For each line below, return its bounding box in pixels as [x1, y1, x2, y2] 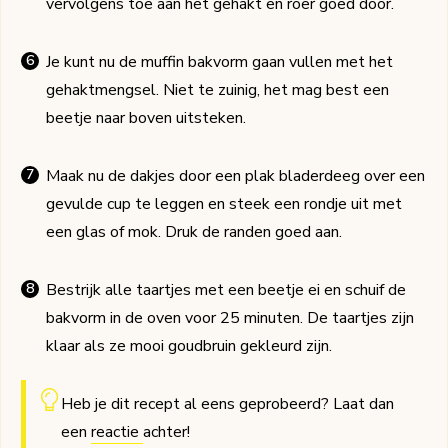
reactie [90, 421, 143, 444]
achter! [142, 421, 190, 444]
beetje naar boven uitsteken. [46, 107, 246, 130]
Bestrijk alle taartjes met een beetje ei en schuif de [46, 279, 406, 302]
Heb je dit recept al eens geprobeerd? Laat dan [60, 393, 394, 416]
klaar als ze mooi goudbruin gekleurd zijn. [46, 335, 332, 358]
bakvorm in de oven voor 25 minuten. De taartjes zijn [46, 307, 414, 330]
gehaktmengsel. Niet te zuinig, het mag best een [46, 79, 389, 102]
